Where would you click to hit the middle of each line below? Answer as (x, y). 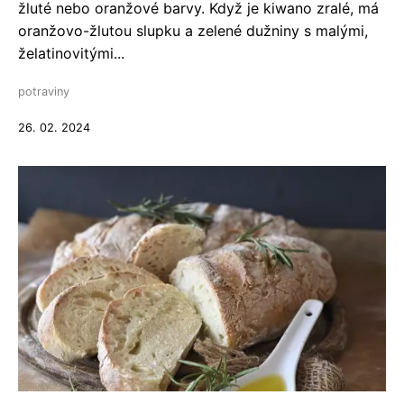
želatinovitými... (71, 53)
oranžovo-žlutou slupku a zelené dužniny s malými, (193, 31)
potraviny (44, 92)
